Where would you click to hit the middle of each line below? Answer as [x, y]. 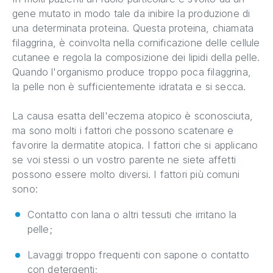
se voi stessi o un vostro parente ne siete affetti [124, 159]
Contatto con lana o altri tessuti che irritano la [132, 214]
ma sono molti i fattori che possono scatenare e [123, 130]
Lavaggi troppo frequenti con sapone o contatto [138, 255]
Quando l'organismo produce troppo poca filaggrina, [132, 72]
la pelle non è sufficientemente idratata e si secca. [129, 86]
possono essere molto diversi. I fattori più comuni [126, 174]
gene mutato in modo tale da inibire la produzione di [131, 13]
